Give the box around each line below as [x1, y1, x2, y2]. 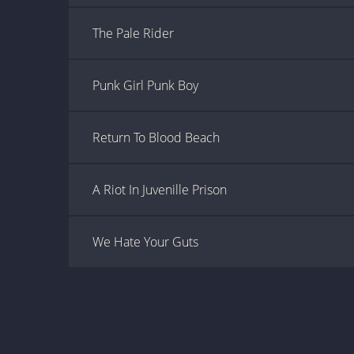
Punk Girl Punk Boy [92, 77, 198, 94]
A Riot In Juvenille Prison [92, 181, 227, 198]
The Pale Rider [92, 24, 174, 42]
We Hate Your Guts [92, 233, 198, 250]
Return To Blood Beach [92, 129, 220, 146]
